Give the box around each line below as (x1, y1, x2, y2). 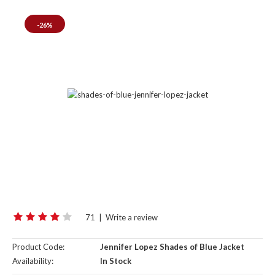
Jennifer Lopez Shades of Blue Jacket (98, 242, 244, 252)
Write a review (106, 212, 158, 223)
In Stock (98, 256, 131, 266)
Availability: (12, 256, 53, 266)
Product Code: (12, 242, 64, 252)
